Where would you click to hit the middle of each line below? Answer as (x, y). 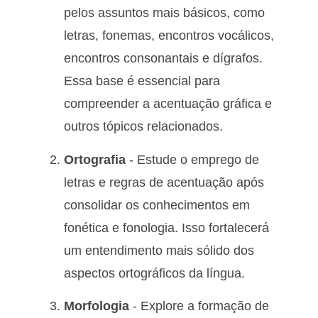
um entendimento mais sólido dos (159, 250)
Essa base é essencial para (142, 81)
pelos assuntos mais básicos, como (164, 13)
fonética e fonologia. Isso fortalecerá (166, 227)
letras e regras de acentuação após (164, 182)
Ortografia (95, 159)
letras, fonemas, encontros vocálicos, (169, 36)
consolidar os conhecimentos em (157, 205)
